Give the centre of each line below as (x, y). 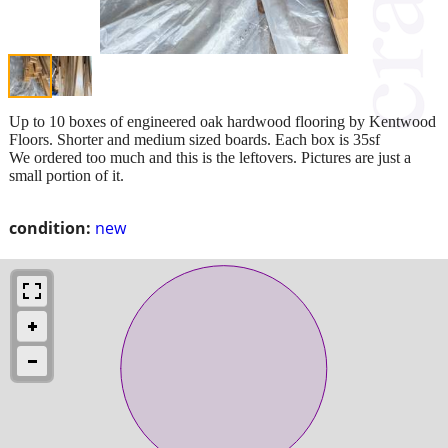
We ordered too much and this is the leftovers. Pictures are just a (210, 157)
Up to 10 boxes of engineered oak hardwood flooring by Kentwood (222, 121)
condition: (50, 227)
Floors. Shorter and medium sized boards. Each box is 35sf (194, 139)
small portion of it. (66, 175)
